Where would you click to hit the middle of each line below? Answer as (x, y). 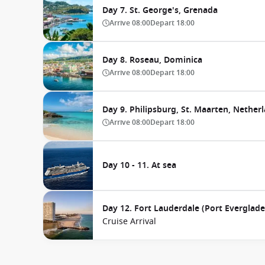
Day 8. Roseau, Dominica (152, 60)
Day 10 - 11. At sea (139, 165)
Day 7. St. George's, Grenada (160, 10)
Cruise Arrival (129, 222)
